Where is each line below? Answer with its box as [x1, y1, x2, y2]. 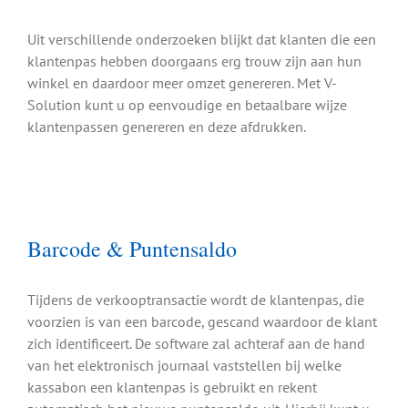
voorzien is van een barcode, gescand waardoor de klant [27, 312, 377, 331]
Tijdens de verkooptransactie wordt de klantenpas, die [27, 291, 364, 310]
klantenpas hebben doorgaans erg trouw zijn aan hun [27, 51, 362, 70]
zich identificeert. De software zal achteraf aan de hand [27, 334, 365, 353]
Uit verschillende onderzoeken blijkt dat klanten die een [27, 29, 376, 48]
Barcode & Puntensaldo [27, 233, 237, 263]
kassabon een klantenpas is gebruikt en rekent [27, 378, 317, 397]
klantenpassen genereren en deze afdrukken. [27, 117, 306, 136]
